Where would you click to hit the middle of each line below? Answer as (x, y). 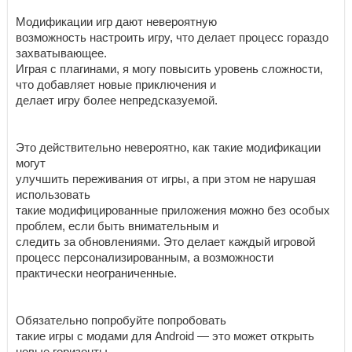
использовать (53, 194)
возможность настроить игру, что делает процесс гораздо (172, 37)
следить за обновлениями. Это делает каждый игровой (165, 242)
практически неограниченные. (96, 273)
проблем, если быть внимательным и (117, 226)
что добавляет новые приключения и (116, 84)
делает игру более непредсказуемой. (117, 100)
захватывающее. (61, 53)
